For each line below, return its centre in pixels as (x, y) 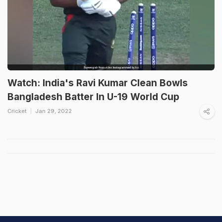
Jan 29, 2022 (54, 111)
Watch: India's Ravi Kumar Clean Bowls (98, 83)
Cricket (17, 111)
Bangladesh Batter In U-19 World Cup (93, 97)
